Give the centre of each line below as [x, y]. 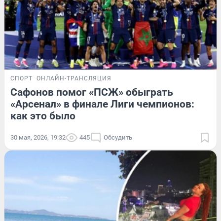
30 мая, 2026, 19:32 [38, 137]
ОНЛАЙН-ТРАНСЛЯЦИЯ [74, 78]
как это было [43, 116]
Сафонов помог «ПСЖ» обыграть [92, 92]
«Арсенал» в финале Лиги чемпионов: [102, 104]
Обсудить [118, 137]
